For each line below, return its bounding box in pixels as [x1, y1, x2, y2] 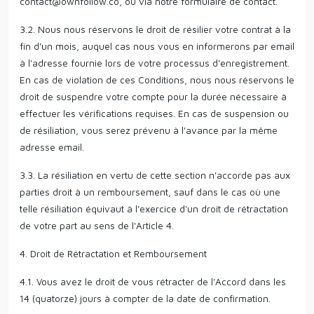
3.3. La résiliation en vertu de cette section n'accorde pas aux [20, 169, 290, 181]
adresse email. [20, 141, 84, 153]
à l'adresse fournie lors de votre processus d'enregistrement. [20, 57, 289, 69]
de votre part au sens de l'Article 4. [20, 219, 174, 231]
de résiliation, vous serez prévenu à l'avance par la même [20, 124, 278, 136]
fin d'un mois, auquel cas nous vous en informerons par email [20, 40, 294, 52]
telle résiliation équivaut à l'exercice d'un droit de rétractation [20, 203, 288, 214]
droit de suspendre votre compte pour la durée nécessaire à [20, 90, 287, 102]
